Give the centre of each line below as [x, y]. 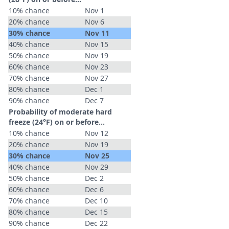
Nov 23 [97, 67]
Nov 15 [97, 44]
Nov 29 [97, 167]
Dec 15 [96, 212]
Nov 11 [97, 33]
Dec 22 [96, 223]
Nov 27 [97, 78]
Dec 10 [96, 201]
